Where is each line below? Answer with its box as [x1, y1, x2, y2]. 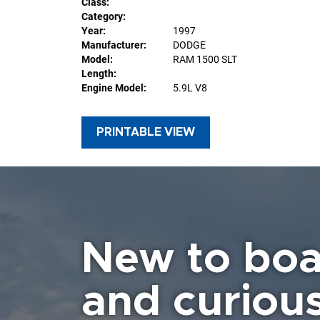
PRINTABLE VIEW [96, 126, 195, 138]
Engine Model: [81, 81, 146, 94]
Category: [81, 10, 126, 22]
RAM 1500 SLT [173, 53, 237, 65]
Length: [81, 67, 116, 79]
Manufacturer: [81, 39, 146, 51]
